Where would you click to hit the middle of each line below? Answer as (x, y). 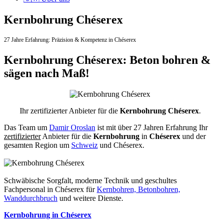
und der (193, 136)
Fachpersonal (26, 189)
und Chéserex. (121, 145)
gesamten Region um (38, 145)
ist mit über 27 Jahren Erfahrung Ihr (151, 127)
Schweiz (84, 145)
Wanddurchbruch (31, 198)
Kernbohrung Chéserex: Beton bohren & (107, 60)
